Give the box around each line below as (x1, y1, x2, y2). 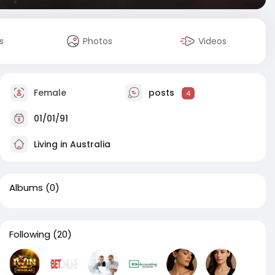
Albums (9, 181, 43, 194)
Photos (83, 35, 113, 47)
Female (31, 86, 66, 99)
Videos (198, 35, 227, 47)
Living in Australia (31, 137, 110, 150)
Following (9, 228, 50, 241)
